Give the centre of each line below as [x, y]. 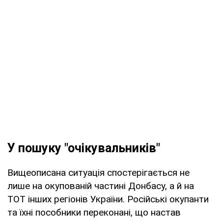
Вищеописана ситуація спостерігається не [98, 172]
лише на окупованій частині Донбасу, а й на [101, 186]
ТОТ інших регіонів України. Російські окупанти [108, 199]
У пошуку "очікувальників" [84, 148]
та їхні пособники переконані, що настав [94, 212]
